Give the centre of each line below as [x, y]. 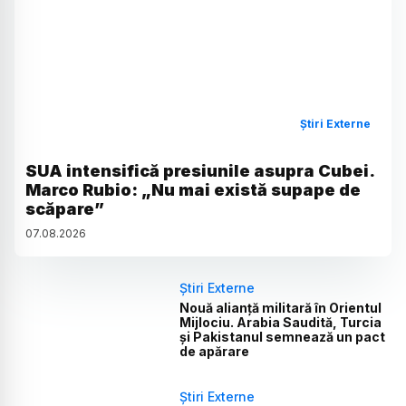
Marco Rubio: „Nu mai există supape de [193, 190]
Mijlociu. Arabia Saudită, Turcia [281, 323]
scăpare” [65, 209]
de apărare [215, 352]
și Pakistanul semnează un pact [283, 337]
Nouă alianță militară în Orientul [281, 308]
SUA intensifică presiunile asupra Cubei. [200, 171]
